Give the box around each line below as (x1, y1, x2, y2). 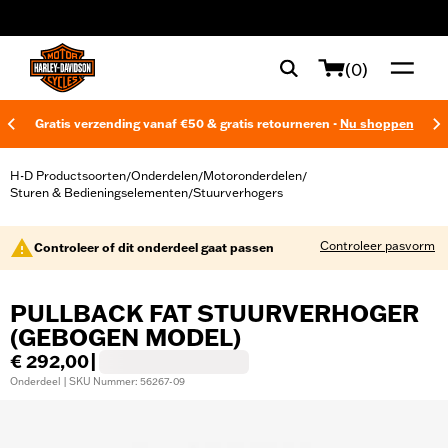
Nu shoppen (339, 116, 414, 131)
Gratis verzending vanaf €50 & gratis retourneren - (34, 116, 340, 131)
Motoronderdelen (203, 168, 302, 183)
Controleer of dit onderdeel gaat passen (34, 240, 274, 255)
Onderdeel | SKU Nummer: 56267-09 (10, 375, 185, 388)
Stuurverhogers (193, 185, 283, 200)
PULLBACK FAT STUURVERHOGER (10, 299, 419, 328)
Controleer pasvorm (320, 238, 435, 253)
